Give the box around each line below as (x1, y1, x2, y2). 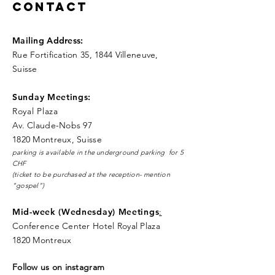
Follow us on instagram (12, 261, 107, 273)
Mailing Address (12, 35, 81, 46)
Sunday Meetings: (12, 91, 91, 103)
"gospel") (12, 181, 44, 190)
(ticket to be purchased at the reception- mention (12, 170, 170, 179)
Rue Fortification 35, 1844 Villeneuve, (12, 49, 158, 60)
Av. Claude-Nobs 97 (12, 120, 93, 131)
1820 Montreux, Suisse (12, 134, 105, 145)
